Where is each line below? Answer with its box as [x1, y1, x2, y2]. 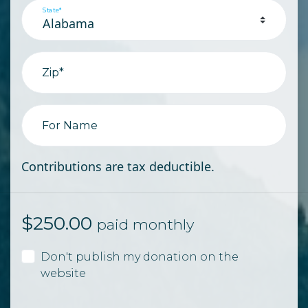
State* [43, 6, 63, 14]
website [41, 265, 87, 280]
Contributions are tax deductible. [21, 157, 214, 175]
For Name [42, 118, 98, 133]
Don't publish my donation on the [41, 249, 239, 263]
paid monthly [97, 214, 194, 233]
